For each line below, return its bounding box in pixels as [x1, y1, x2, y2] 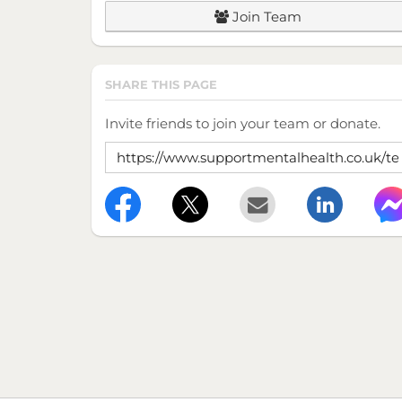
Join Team [228, 7, 301, 25]
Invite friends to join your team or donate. [105, 114, 380, 132]
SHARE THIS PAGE [105, 76, 217, 92]
